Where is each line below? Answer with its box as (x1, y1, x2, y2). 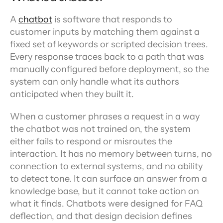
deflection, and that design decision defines (10, 211, 192, 222)
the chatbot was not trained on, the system (10, 123, 191, 134)
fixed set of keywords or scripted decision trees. (10, 39, 208, 50)
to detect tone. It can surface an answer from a (10, 173, 207, 184)
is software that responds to (52, 14, 172, 25)
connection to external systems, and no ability (10, 161, 203, 172)
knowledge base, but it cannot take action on (10, 186, 199, 197)
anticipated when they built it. (10, 89, 134, 100)
